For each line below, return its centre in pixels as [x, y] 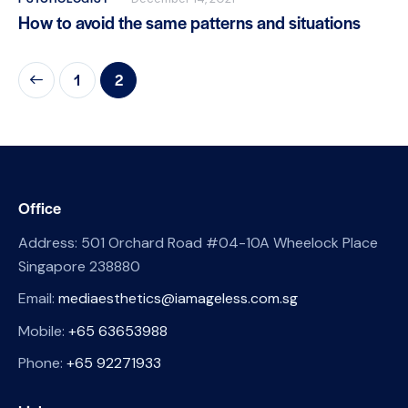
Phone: [42, 363]
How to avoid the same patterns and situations [189, 22]
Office [40, 208]
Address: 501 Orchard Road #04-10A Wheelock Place [198, 242]
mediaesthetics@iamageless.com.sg [178, 299]
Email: [38, 299]
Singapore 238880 [79, 266]
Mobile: [43, 331]
